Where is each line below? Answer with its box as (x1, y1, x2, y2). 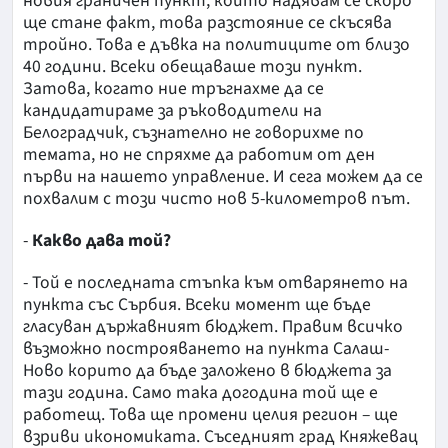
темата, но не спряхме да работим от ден (23, 141, 375, 167)
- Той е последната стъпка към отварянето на (23, 269, 408, 295)
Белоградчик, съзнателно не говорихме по (23, 119, 364, 145)
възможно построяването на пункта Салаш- (23, 335, 389, 361)
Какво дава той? (32, 227, 171, 253)
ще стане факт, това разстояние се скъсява (23, 9, 392, 35)
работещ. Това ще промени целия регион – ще (23, 401, 398, 427)
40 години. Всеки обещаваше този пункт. (23, 53, 362, 79)
